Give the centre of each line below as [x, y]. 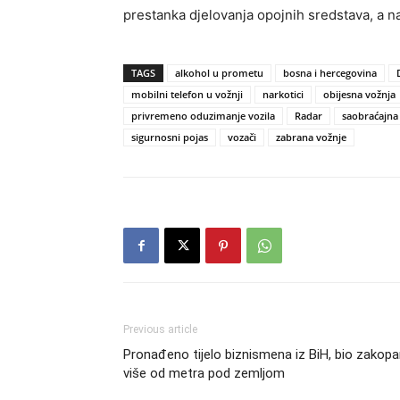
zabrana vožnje [311, 137]
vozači [242, 137]
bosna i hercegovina [330, 73]
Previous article [160, 330]
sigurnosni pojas [170, 137]
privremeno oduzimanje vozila [203, 116]
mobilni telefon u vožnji [187, 95]
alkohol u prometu [219, 73]
